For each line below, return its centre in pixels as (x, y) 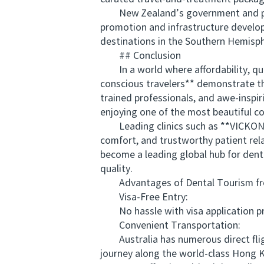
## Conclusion (141, 56)
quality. (116, 169)
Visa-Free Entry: (144, 197)
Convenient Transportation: (170, 225)
